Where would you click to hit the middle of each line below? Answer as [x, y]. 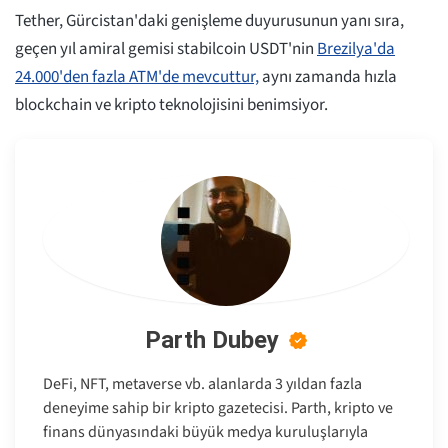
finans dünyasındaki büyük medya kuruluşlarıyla [205, 432]
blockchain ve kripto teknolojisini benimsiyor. [171, 105]
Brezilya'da [356, 49]
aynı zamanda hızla [328, 77]
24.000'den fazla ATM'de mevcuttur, [137, 77]
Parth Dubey [212, 340]
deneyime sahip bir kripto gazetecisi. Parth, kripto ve [218, 408]
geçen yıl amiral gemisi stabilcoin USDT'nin [166, 49]
